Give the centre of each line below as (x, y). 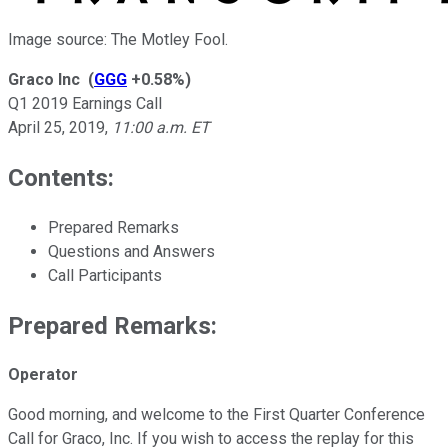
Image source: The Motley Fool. (118, 39)
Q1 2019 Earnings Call (85, 103)
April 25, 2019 (56, 127)
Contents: (61, 177)
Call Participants (105, 275)
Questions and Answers (131, 251)
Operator (43, 375)
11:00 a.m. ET (161, 127)
